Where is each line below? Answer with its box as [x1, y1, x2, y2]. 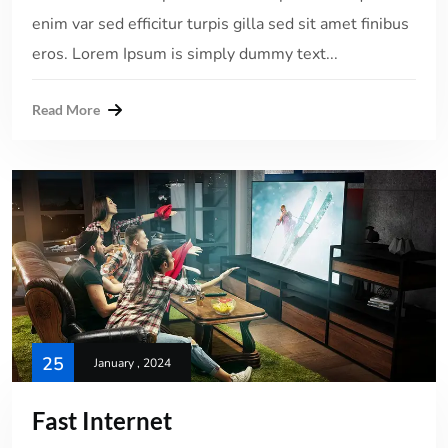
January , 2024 [94, 354, 171, 371]
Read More [32, 100, 100, 118]
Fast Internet [32, 405, 172, 435]
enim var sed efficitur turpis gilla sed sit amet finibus [32, 12, 409, 35]
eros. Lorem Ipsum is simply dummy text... [32, 42, 338, 65]
